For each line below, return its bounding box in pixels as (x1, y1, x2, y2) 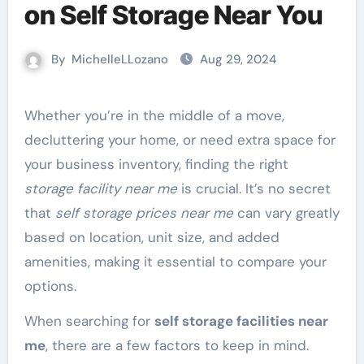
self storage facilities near (154, 312, 328, 330)
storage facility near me (24, 180, 177, 197)
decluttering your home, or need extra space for (24, 131, 336, 149)
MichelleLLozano (71, 51, 168, 67)
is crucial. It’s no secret (176, 180, 331, 197)
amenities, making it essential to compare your (24, 253, 327, 271)
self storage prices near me (54, 204, 233, 222)
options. (24, 277, 76, 295)
